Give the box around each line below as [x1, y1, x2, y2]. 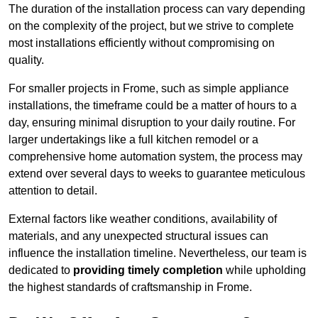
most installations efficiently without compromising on [9, 37, 275, 50]
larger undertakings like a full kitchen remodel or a [9, 133, 258, 146]
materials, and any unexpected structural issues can [9, 230, 268, 243]
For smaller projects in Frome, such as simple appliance [9, 82, 289, 95]
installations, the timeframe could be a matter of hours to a [9, 99, 297, 112]
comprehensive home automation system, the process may [9, 150, 302, 163]
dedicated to [9, 264, 73, 277]
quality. [9, 54, 44, 67]
